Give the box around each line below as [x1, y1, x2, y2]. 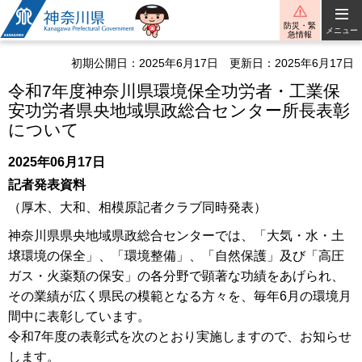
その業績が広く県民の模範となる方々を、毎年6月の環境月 [8, 288, 351, 303]
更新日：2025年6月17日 [229, 57, 354, 69]
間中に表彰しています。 [8, 309, 150, 323]
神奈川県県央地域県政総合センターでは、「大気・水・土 [8, 228, 344, 242]
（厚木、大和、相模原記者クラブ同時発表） [8, 200, 267, 215]
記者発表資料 [8, 178, 86, 192]
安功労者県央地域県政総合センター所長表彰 [8, 101, 350, 120]
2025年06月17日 [8, 155, 105, 169]
